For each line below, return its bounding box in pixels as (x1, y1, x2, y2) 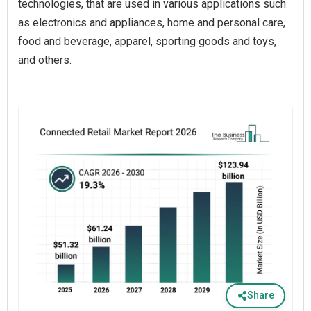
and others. (18, 53, 72, 67)
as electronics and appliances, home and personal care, (18, 16, 285, 29)
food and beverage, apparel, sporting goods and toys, (18, 35, 276, 48)
